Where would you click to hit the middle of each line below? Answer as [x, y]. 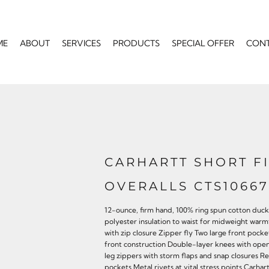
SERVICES [81, 43]
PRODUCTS [136, 43]
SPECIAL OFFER [203, 43]
